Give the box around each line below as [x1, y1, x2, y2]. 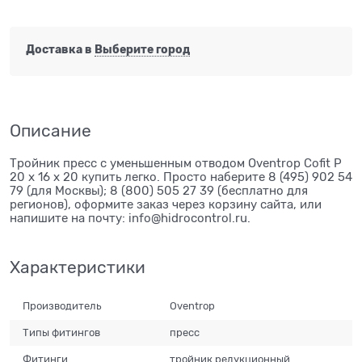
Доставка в [26, 43, 95, 57]
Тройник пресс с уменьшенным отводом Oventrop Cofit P [10, 156, 342, 170]
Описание [10, 120, 91, 141]
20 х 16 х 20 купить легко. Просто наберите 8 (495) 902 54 [10, 170, 352, 183]
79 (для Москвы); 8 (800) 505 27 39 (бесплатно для [10, 183, 308, 197]
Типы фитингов [23, 326, 101, 339]
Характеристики [10, 257, 145, 277]
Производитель [23, 300, 102, 313]
